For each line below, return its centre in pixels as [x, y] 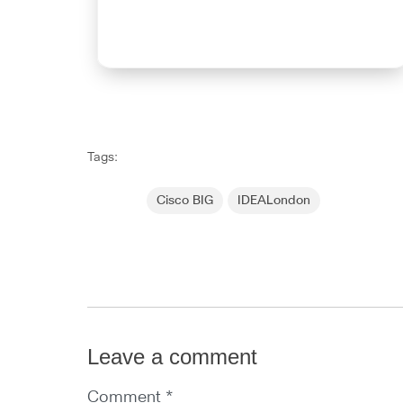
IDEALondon [274, 201]
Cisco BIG [185, 201]
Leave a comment [173, 357]
